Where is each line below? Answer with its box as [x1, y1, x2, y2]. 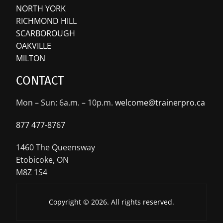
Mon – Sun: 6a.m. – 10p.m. [16, 97, 115, 108]
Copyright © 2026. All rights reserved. [49, 197, 174, 207]
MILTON [16, 52, 46, 64]
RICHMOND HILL [16, 15, 77, 26]
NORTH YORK [16, 2, 66, 14]
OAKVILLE [16, 40, 52, 51]
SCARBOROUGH [16, 27, 76, 39]
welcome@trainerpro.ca [115, 97, 206, 108]
